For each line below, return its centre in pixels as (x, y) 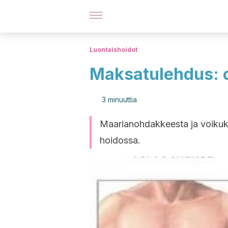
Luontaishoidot (113, 50)
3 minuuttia (119, 99)
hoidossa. (120, 140)
